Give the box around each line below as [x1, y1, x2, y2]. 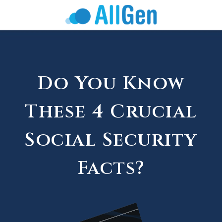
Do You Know [37, 71, 185, 96]
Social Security [24, 127, 198, 153]
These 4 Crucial [25, 99, 197, 124]
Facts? [77, 156, 145, 181]
